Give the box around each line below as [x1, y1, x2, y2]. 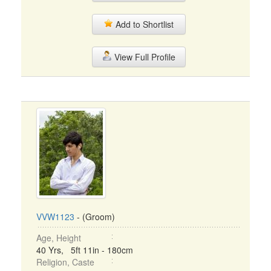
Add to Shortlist [113, 18, 174, 30]
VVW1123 [36, 211, 74, 223]
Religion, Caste [36, 256, 94, 268]
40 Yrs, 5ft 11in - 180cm [36, 244, 133, 256]
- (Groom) [74, 211, 115, 223]
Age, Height [36, 232, 81, 244]
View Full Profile [111, 51, 175, 63]
